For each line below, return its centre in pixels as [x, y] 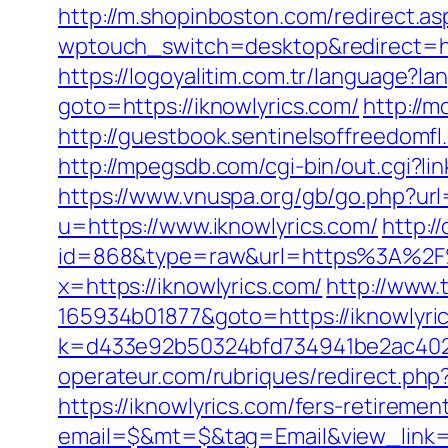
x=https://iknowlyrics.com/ [190, 286]
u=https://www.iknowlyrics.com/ [218, 226]
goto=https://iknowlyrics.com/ [209, 106]
